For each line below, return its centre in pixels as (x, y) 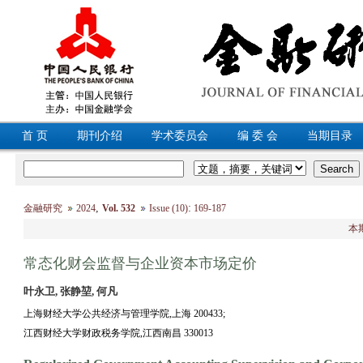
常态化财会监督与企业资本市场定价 (140, 263)
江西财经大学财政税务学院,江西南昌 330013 (118, 333)
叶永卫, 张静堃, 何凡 (70, 291)
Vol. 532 (118, 208)
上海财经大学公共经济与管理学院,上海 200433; (124, 314)
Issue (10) (168, 208)
